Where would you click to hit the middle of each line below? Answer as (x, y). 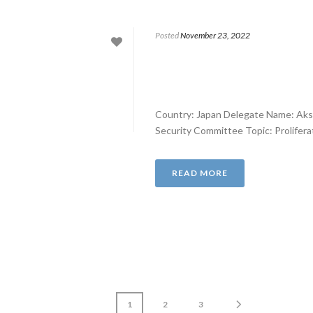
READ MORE (200, 173)
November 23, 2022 (215, 35)
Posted (167, 35)
